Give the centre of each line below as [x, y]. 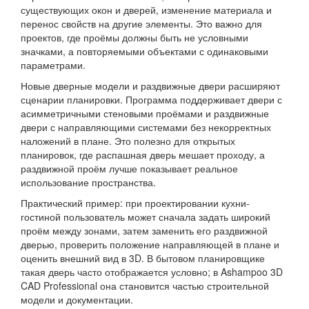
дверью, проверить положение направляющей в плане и [150, 244]
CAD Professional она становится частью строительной [145, 286]
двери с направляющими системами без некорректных [146, 127]
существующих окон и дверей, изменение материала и [146, 10]
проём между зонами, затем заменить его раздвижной [144, 230]
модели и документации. [77, 299]
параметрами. [53, 65]
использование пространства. [88, 182]
